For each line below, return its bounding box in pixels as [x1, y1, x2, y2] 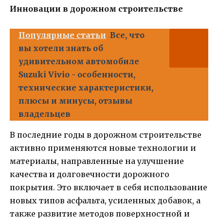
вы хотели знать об [18, 43, 103, 53]
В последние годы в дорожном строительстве [10, 129, 201, 140]
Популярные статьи [18, 30, 106, 40]
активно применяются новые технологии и [10, 143, 196, 153]
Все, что [110, 30, 145, 40]
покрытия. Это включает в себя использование [10, 182, 207, 192]
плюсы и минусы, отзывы [18, 95, 132, 106]
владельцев [18, 109, 71, 119]
